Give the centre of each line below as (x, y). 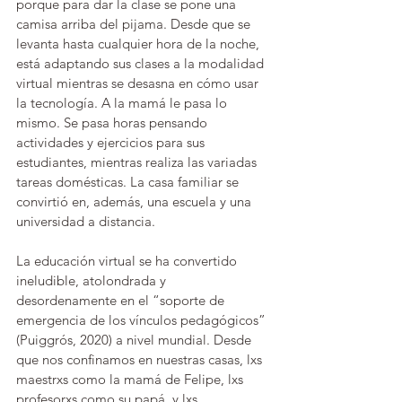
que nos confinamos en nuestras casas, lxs (141, 359)
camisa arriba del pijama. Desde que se (135, 24)
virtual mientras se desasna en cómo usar (139, 83)
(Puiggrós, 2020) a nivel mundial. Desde (135, 340)
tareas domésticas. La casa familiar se (129, 182)
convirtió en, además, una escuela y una (135, 201)
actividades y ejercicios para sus (112, 142)
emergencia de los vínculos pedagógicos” (143, 320)
